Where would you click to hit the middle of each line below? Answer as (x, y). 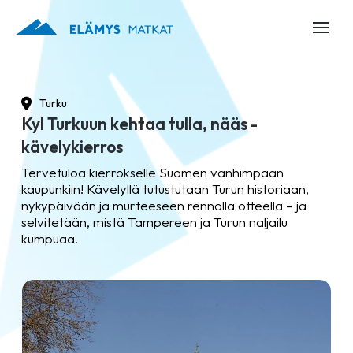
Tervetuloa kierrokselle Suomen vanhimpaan (152, 172)
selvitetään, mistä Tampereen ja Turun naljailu (154, 222)
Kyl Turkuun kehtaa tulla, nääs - (139, 124)
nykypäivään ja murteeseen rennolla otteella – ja (163, 205)
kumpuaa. (49, 238)
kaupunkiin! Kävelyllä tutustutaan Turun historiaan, (165, 189)
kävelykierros (72, 147)
